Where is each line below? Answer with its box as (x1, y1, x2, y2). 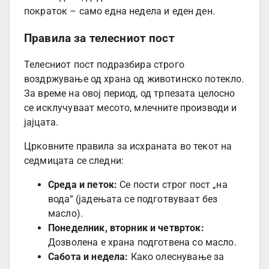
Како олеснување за (128, 251, 225, 263)
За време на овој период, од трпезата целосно (24, 88, 235, 100)
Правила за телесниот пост (24, 31, 175, 45)
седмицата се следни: (24, 155, 124, 167)
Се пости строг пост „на (117, 179, 228, 191)
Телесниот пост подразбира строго (24, 59, 184, 71)
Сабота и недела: (48, 251, 128, 263)
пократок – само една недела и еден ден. (24, 5, 215, 17)
